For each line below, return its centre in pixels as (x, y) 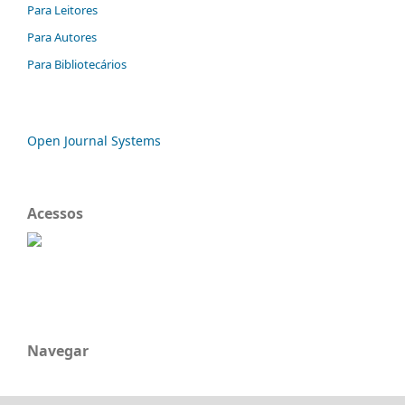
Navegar (58, 350)
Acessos (55, 213)
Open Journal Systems (94, 140)
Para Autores (62, 37)
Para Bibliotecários (77, 64)
